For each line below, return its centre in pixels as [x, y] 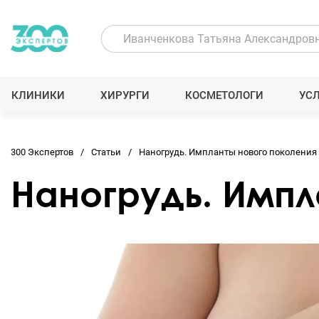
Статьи [106, 152]
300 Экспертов [42, 152]
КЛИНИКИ [38, 95]
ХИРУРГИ [125, 95]
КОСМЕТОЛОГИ [225, 95]
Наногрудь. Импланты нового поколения [228, 152]
